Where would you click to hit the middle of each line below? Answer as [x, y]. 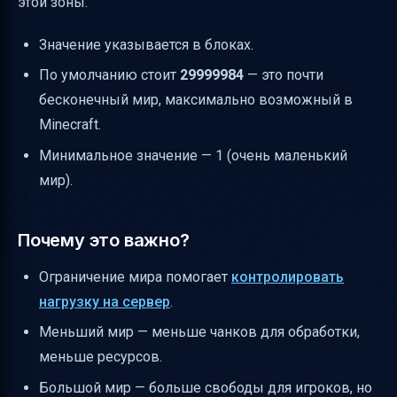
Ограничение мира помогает [135, 276]
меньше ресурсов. [101, 357]
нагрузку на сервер [105, 301]
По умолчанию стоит [109, 75]
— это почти [284, 75]
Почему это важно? [104, 240]
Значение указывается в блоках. [146, 45]
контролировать [288, 276]
